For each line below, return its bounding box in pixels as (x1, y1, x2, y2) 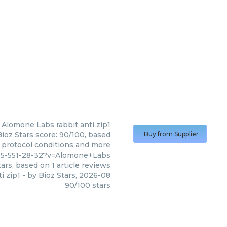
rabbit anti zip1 (56, 120, 110, 129)
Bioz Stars (39, 171, 75, 180)
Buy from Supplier (144, 130, 199, 138)
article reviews (55, 161, 110, 170)
